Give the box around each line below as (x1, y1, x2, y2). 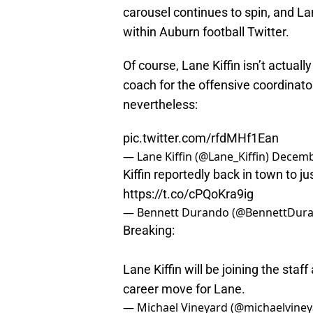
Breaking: (123, 223, 175, 238)
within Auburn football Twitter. (123, 24, 289, 40)
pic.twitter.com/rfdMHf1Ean (123, 131, 279, 146)
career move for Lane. (123, 282, 245, 297)
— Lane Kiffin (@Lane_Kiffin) (123, 149, 272, 165)
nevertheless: (123, 97, 198, 112)
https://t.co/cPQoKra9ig (123, 187, 254, 202)
